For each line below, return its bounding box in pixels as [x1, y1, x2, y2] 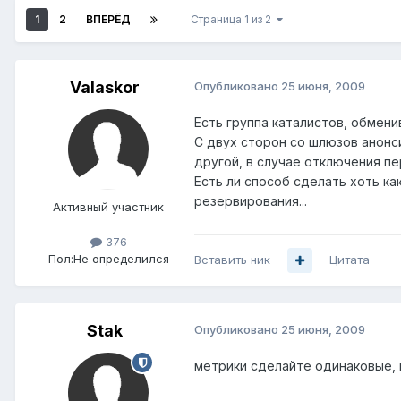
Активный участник [53, 200, 164, 215]
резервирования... [194, 193, 307, 209]
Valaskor [70, 78, 140, 98]
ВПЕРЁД [86, 13, 131, 27]
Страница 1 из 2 [191, 13, 277, 27]
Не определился [73, 252, 169, 267]
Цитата [329, 252, 370, 268]
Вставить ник [194, 252, 270, 268]
